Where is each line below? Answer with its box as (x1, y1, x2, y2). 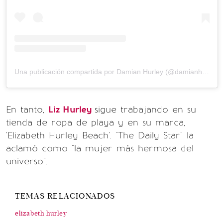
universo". (6, 155, 47, 167)
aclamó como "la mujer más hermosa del (6, 142, 194, 154)
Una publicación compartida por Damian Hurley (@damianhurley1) (202, 67, 209, 76)
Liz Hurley (48, 104, 95, 115)
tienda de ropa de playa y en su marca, (6, 116, 185, 128)
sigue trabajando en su (95, 104, 196, 115)
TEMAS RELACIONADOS (15, 191, 115, 201)
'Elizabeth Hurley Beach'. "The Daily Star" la (6, 129, 194, 141)
